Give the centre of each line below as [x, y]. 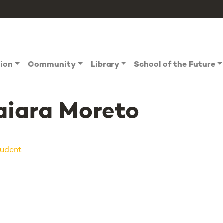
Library [105, 65]
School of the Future [175, 65]
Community [52, 65]
